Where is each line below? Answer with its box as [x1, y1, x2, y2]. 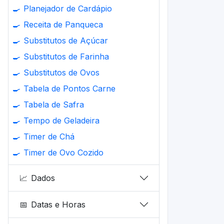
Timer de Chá [23, 131, 74, 141]
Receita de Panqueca [23, 19, 103, 29]
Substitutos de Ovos [23, 67, 99, 77]
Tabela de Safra [23, 99, 84, 109]
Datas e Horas [31, 199, 86, 209]
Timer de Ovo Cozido [23, 147, 103, 157]
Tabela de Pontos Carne [23, 83, 115, 93]
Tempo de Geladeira [23, 115, 99, 125]
